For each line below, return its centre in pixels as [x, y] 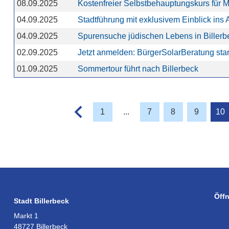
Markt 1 [26, 216]
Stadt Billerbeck [41, 201]
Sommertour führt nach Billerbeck [138, 69]
